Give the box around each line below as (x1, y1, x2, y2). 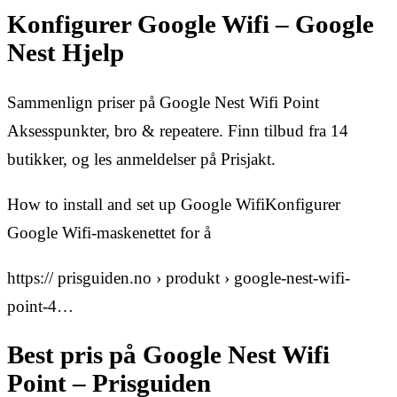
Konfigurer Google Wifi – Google (7, 11, 374, 39)
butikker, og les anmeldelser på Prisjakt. (7, 149, 276, 168)
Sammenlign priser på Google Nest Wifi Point (7, 92, 319, 112)
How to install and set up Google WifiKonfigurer (7, 194, 340, 214)
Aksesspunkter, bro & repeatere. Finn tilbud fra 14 (7, 121, 348, 140)
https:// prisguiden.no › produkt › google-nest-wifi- (7, 268, 350, 287)
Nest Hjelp (7, 39, 124, 67)
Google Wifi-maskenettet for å (7, 222, 211, 242)
